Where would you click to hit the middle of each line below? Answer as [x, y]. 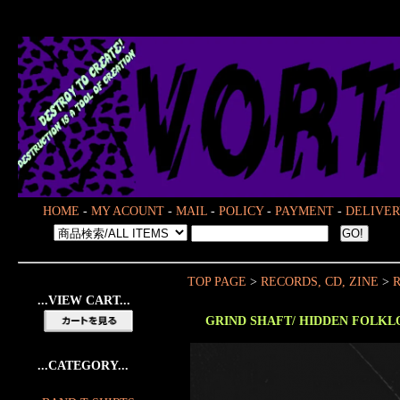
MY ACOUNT [128, 211]
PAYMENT [304, 211]
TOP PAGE [217, 282]
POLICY [241, 211]
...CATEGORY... [83, 366]
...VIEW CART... [84, 300]
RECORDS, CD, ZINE [320, 282]
